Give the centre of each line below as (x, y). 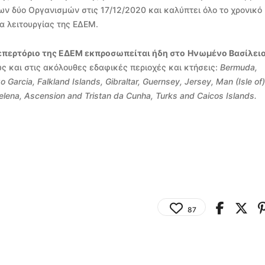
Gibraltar (122, 81)
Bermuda (237, 67)
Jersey (198, 81)
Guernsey (161, 81)
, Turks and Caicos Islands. (203, 95)
